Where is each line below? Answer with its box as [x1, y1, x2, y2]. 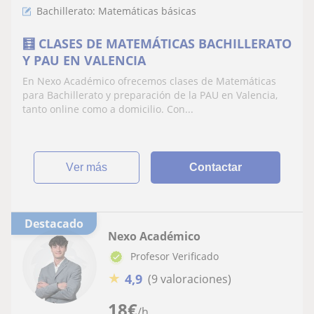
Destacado [33, 215, 83, 231]
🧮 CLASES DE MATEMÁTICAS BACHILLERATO [22, 34, 292, 52]
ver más [74, 161, 108, 173]
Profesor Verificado [130, 249, 219, 263]
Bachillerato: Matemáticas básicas [36, 4, 196, 18]
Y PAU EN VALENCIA [22, 51, 146, 69]
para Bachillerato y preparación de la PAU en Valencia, [22, 88, 278, 102]
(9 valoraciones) [148, 271, 231, 287]
